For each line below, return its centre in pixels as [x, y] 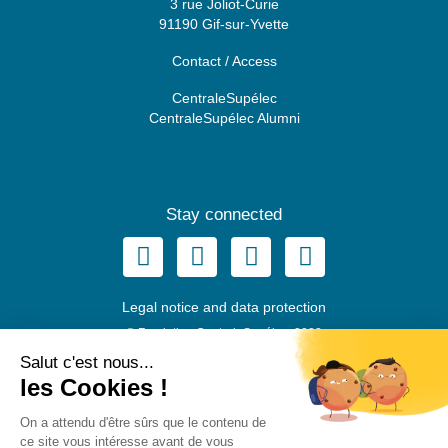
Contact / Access [224, 61]
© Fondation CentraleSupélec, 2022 [224, 332]
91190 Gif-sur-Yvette [224, 24]
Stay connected [224, 214]
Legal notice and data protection [224, 306]
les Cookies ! [94, 387]
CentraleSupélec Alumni [224, 118]
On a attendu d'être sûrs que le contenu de [143, 422]
